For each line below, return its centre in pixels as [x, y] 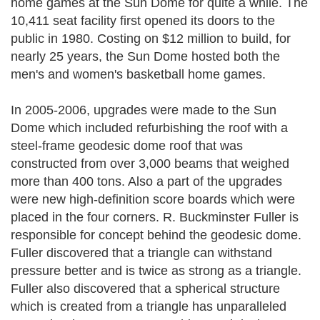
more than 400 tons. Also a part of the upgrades [146, 181]
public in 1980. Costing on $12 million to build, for [151, 39]
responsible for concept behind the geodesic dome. [156, 235]
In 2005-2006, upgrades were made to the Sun [144, 110]
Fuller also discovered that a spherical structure [145, 289]
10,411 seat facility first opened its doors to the [143, 21]
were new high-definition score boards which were [153, 199]
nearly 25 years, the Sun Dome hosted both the [145, 56]
